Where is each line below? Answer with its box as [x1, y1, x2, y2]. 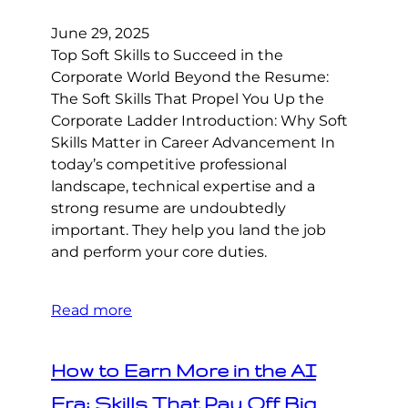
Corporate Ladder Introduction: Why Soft [51, 112, 348, 130]
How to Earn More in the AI [51, 360, 316, 382]
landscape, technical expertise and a [51, 178, 315, 196]
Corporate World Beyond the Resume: [51, 68, 329, 87]
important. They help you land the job [51, 221, 326, 240]
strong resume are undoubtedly [51, 199, 286, 218]
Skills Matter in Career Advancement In [51, 134, 335, 152]
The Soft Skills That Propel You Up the [51, 90, 324, 108]
